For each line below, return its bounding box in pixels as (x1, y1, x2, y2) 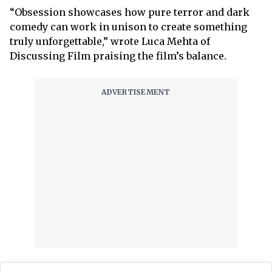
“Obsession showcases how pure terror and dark (10, 6, 250, 18)
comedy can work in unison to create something (10, 21, 247, 33)
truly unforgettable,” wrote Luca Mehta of (10, 35, 210, 47)
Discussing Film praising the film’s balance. (10, 50, 226, 62)
